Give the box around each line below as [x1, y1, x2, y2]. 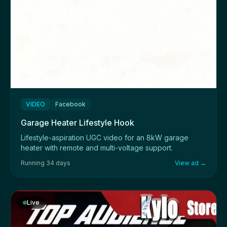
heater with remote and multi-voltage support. [21, 143, 173, 153]
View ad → [175, 159, 206, 167]
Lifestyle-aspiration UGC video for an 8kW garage [21, 133, 188, 142]
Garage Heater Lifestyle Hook [21, 118, 134, 128]
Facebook [55, 100, 86, 108]
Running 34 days [21, 159, 70, 167]
